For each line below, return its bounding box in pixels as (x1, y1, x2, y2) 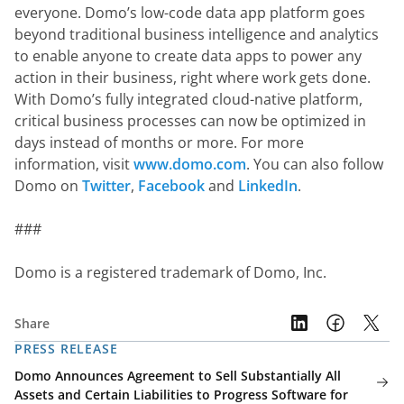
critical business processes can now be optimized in (14, 111, 366, 131)
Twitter (82, 176, 131, 196)
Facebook (138, 176, 205, 196)
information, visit (14, 154, 133, 174)
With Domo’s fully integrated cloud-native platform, (14, 89, 363, 109)
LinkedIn (238, 176, 298, 196)
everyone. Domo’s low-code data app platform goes (14, 3, 365, 23)
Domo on (14, 176, 82, 196)
